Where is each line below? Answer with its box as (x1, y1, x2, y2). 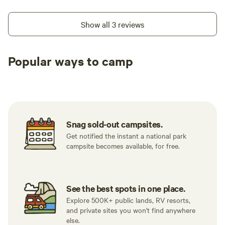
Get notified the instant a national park (66, 131, 186, 141)
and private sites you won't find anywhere (66, 205, 195, 215)
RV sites (97, 70, 131, 82)
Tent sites (16, 70, 56, 82)
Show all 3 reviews (81, 19, 144, 30)
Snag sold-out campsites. (66, 118, 163, 130)
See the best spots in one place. (66, 182, 185, 194)
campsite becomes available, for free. (66, 141, 180, 151)
